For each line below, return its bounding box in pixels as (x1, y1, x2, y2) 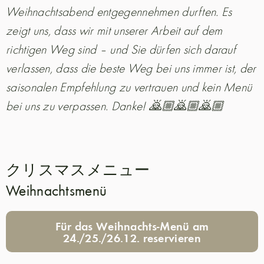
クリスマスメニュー (6, 159, 166, 180)
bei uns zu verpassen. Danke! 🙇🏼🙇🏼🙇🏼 (6, 97, 224, 114)
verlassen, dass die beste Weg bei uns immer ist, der (6, 60, 256, 76)
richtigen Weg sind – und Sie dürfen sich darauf (6, 41, 236, 57)
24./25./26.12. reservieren (63, 230, 201, 246)
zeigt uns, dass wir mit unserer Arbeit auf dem (6, 22, 223, 38)
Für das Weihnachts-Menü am (55, 218, 209, 234)
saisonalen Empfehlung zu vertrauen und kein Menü (6, 78, 252, 95)
